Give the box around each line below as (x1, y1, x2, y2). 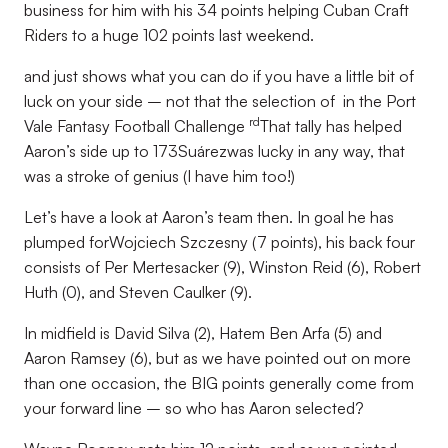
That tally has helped (260, 116, 402, 136)
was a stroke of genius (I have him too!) (24, 166, 295, 186)
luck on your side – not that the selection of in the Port (24, 91, 416, 111)
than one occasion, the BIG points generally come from (24, 373, 414, 393)
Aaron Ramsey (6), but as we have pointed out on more (24, 348, 411, 368)
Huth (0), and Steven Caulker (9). (24, 282, 252, 302)
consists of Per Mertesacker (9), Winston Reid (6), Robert (24, 257, 421, 277)
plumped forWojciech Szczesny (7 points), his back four (24, 232, 415, 252)
